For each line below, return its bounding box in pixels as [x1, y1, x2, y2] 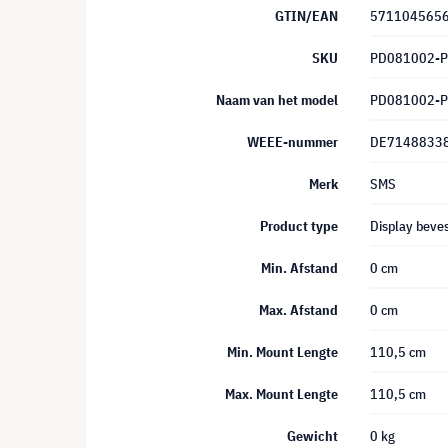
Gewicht [287, 427, 338, 445]
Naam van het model [216, 91, 338, 109]
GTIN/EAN [275, 7, 338, 25]
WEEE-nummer [247, 133, 338, 151]
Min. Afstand [261, 259, 338, 277]
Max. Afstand [259, 301, 338, 319]
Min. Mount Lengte [227, 343, 338, 361]
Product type [260, 217, 338, 235]
